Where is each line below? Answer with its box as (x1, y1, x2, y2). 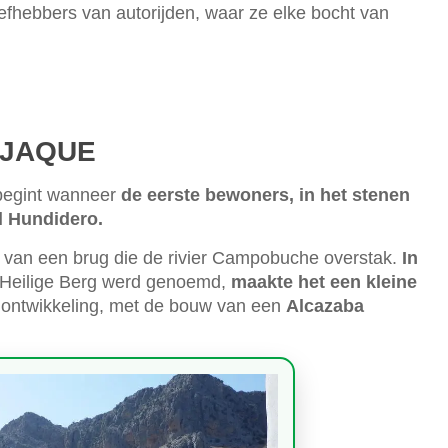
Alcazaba (286, 295, 364, 316)
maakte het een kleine (231, 271, 417, 292)
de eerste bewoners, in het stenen (121, 184, 410, 205)
